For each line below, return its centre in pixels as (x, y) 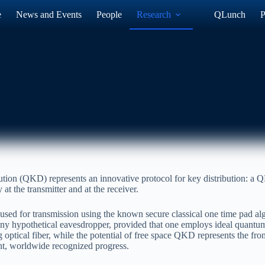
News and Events (49, 14)
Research (154, 14)
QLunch (230, 14)
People (109, 14)
